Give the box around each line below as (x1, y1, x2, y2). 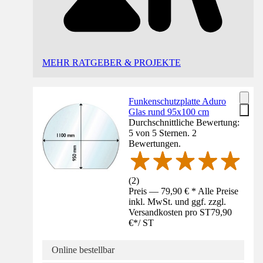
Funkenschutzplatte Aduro (129, 96, 227, 107)
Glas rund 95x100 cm (129, 107, 210, 117)
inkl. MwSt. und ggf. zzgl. (129, 197, 227, 207)
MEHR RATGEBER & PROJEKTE (42, 58, 181, 68)
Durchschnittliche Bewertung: (129, 117, 240, 128)
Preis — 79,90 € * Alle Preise (129, 186, 239, 196)
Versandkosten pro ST (129, 207, 211, 217)
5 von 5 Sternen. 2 (129, 128, 197, 139)
